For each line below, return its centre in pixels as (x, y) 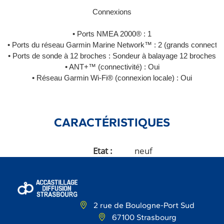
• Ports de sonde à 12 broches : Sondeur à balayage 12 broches (112, 56)
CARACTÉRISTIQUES (112, 122)
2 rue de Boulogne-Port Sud (143, 205)
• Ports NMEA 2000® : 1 (112, 34)
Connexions (112, 12)
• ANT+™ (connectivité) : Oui (112, 67)
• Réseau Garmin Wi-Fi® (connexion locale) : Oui (112, 78)
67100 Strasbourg (143, 217)
